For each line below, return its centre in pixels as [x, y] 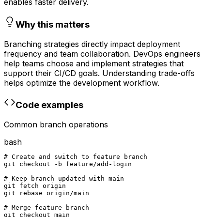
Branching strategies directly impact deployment [92, 44]
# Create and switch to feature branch [76, 157]
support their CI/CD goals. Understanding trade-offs [99, 73]
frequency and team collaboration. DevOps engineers [102, 54]
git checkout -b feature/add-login [68, 164]
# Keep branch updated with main [64, 179]
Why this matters [53, 25]
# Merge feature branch [46, 208]
